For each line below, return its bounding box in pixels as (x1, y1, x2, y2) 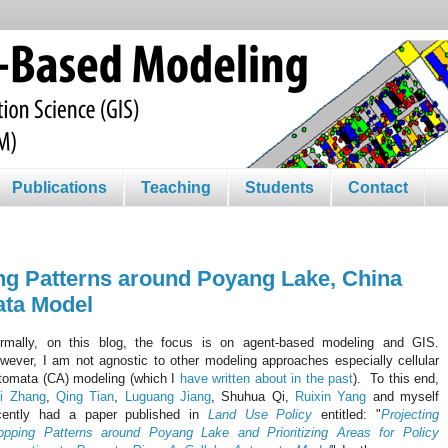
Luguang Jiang (124, 388, 211, 404)
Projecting (381, 406, 439, 422)
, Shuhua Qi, (210, 388, 296, 404)
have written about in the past (179, 370, 354, 386)
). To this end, (353, 370, 440, 386)
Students (245, 178, 314, 196)
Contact (348, 178, 408, 196)
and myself (366, 388, 440, 404)
